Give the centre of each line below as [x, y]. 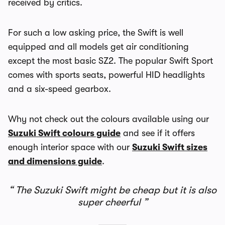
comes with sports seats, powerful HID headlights [106, 75]
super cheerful [110, 202]
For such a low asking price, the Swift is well [96, 33]
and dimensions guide [55, 161]
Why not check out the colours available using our [108, 119]
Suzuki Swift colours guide [64, 133]
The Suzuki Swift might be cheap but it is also [115, 190]
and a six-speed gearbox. [60, 89]
